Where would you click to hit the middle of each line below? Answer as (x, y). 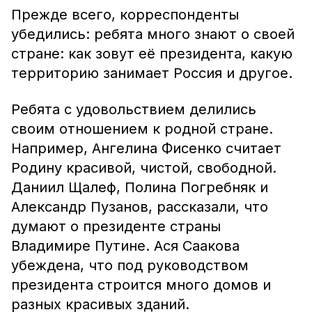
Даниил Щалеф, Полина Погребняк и (140, 187)
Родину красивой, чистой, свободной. (144, 168)
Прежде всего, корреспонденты (125, 15)
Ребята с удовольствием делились (134, 109)
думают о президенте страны (116, 226)
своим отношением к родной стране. (142, 129)
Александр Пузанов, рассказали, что (140, 207)
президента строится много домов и (141, 285)
